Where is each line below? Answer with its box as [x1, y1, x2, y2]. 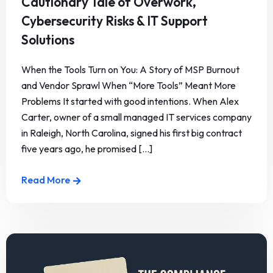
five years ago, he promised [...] [21, 143, 152, 155]
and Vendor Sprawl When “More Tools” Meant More [21, 79, 236, 92]
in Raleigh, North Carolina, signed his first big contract [21, 127, 242, 140]
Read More [21, 174, 70, 186]
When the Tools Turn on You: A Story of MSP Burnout [21, 63, 239, 76]
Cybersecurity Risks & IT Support [21, 13, 208, 29]
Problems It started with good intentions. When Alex [21, 95, 239, 108]
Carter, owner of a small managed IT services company [21, 111, 252, 124]
